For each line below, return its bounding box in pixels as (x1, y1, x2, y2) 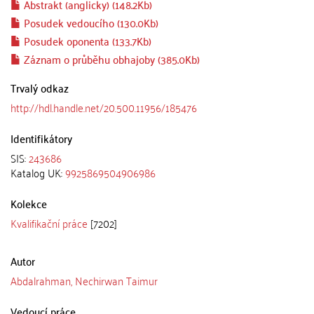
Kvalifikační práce (11, 213, 88, 233)
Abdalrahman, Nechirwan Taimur (11, 271, 158, 290)
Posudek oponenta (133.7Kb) (21, 31, 151, 50)
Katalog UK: (11, 163, 65, 182)
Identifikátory (11, 128, 72, 148)
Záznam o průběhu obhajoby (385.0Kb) (21, 49, 200, 69)
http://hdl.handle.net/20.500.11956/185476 (11, 97, 197, 117)
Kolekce (11, 193, 47, 213)
